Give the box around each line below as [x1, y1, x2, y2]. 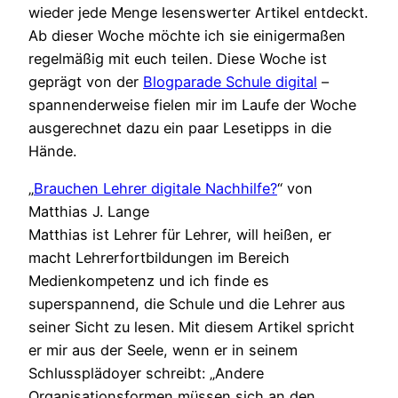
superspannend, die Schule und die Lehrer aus [28, 295, 346, 314]
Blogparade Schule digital [143, 73, 317, 92]
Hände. [28, 142, 76, 161]
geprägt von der [28, 73, 143, 92]
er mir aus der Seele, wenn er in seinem [28, 341, 298, 360]
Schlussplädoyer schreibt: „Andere [28, 364, 264, 383]
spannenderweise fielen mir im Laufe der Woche [28, 96, 356, 115]
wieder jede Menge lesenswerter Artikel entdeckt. [28, 4, 368, 22]
